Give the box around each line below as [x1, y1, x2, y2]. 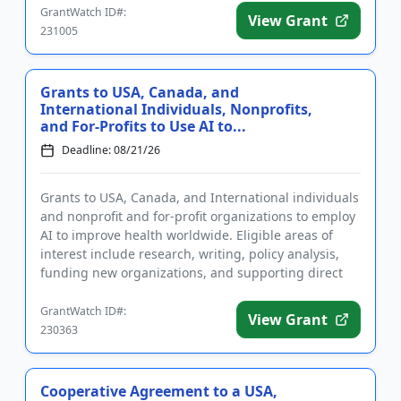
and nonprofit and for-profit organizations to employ [40, 208, 355, 226]
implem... [40, 283, 97, 301]
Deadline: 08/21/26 [62, 142, 160, 158]
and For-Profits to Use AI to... [40, 116, 246, 137]
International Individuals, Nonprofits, [40, 99, 312, 120]
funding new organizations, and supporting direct [40, 264, 343, 282]
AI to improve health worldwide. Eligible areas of [40, 226, 333, 244]
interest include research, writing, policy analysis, [40, 245, 339, 263]
